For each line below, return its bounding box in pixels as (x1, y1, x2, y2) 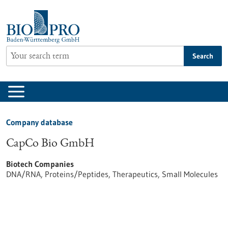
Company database (6, 117, 73, 127)
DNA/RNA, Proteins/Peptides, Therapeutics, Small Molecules (6, 169, 218, 179)
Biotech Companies (6, 159, 74, 169)
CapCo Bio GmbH (6, 138, 94, 150)
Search (192, 51, 213, 61)
